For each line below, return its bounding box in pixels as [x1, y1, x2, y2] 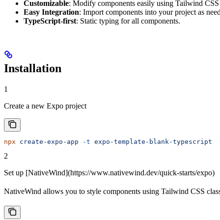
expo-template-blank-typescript [90, 137, 212, 145]
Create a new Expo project [4, 101, 86, 110]
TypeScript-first [24, 16, 76, 25]
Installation [4, 61, 61, 75]
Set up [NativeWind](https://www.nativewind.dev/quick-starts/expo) [4, 168, 215, 177]
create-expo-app [16, 137, 79, 145]
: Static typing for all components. [76, 16, 180, 25]
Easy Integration [24, 7, 79, 16]
